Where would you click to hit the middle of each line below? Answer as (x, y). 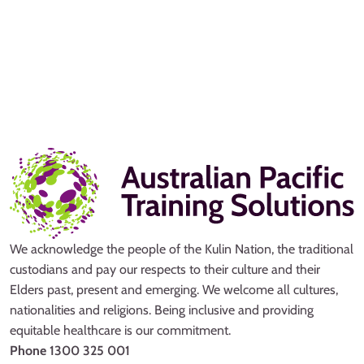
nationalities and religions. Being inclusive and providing (162, 310)
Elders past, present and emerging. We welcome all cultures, (174, 289)
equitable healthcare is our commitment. (120, 330)
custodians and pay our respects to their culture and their (165, 269)
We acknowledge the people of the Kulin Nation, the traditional (182, 249)
